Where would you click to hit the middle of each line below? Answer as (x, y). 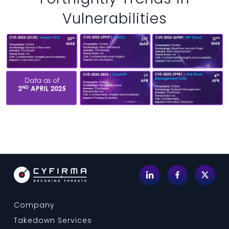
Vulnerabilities (114, 19)
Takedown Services (53, 221)
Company (34, 205)
